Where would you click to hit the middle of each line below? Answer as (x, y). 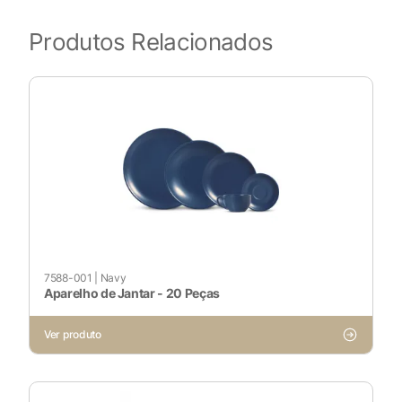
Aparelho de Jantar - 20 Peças (132, 293)
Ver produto (73, 334)
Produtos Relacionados (151, 42)
